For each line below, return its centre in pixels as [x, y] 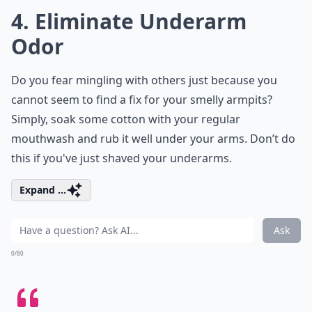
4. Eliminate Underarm [129, 21]
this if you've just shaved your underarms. [122, 158]
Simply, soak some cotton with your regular [126, 119]
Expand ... [43, 190]
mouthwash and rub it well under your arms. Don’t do [153, 139]
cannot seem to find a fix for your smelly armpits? [142, 100]
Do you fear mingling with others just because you [144, 80]
